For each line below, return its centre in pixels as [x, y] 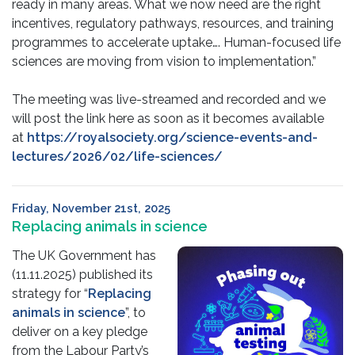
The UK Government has [84, 256]
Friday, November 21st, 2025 [91, 208]
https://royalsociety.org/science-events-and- [172, 138]
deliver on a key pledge [80, 332]
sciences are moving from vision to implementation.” [164, 62]
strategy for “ [50, 294]
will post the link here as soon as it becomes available [168, 119]
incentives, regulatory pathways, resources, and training [173, 24]
